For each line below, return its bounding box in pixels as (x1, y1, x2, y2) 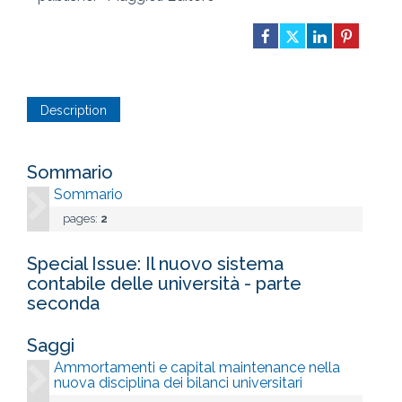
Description (40, 103, 107, 118)
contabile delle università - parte (27, 273, 301, 294)
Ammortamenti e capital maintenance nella (54, 359, 340, 376)
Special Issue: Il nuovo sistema (27, 253, 284, 275)
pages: (63, 212, 100, 225)
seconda (27, 293, 100, 314)
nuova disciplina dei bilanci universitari (54, 374, 302, 391)
